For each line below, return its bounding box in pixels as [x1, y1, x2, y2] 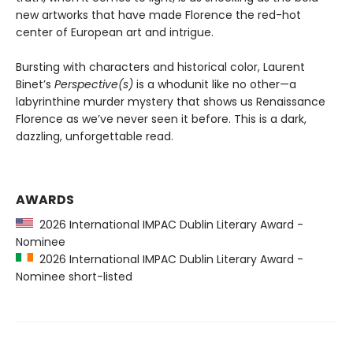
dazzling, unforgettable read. [16, 128, 173, 144]
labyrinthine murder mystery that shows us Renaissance [16, 94, 325, 110]
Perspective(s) [54, 76, 136, 92]
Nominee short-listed [16, 269, 132, 284]
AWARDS [16, 191, 74, 209]
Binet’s [16, 76, 54, 92]
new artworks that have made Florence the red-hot [16, 7, 301, 23]
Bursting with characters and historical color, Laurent [16, 59, 305, 75]
